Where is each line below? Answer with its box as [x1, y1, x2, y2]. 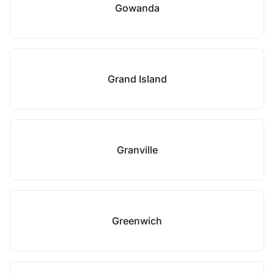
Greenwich [112, 215, 162, 227]
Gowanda [114, 2, 160, 14]
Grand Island [107, 73, 167, 85]
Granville [116, 144, 158, 156]
